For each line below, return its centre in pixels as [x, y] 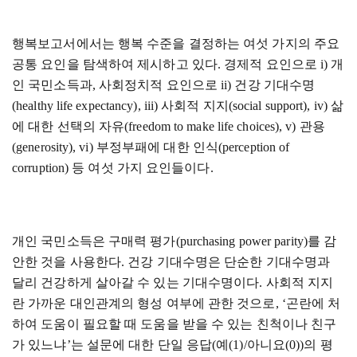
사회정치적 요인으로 [160, 85]
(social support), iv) [280, 106]
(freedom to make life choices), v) [212, 126]
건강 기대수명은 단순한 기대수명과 [229, 262]
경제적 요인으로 [273, 64]
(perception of [254, 147]
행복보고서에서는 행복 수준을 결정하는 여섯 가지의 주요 [176, 43]
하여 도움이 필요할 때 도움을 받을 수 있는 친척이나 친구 [175, 324]
